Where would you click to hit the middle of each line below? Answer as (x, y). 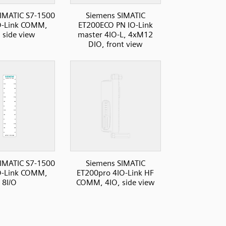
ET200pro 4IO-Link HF (115, 173)
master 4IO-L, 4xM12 (115, 35)
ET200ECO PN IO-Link (115, 25)
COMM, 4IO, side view (115, 182)
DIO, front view (115, 44)
